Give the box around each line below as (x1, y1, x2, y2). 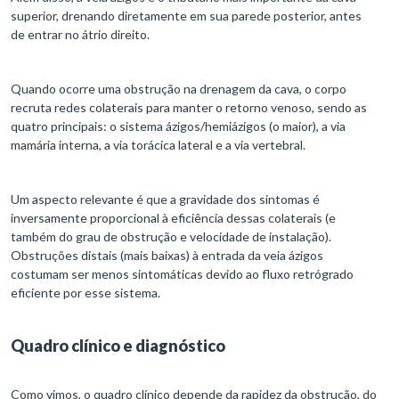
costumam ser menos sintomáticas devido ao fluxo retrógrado (11, 266, 354, 282)
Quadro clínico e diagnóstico (11, 336, 225, 356)
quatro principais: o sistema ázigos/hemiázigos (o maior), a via (11, 118, 346, 134)
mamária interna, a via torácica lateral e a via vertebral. (11, 137, 305, 153)
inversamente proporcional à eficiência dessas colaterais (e (11, 210, 336, 226)
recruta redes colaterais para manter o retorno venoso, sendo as (11, 100, 367, 116)
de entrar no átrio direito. (11, 27, 150, 43)
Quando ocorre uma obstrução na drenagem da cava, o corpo (11, 81, 346, 97)
